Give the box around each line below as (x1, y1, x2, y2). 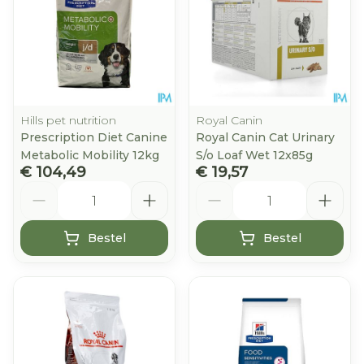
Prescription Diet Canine (20, 130, 167, 145)
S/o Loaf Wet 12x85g (196, 148, 313, 162)
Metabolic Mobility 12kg (20, 148, 159, 162)
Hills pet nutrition (20, 113, 116, 128)
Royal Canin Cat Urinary (196, 130, 335, 145)
